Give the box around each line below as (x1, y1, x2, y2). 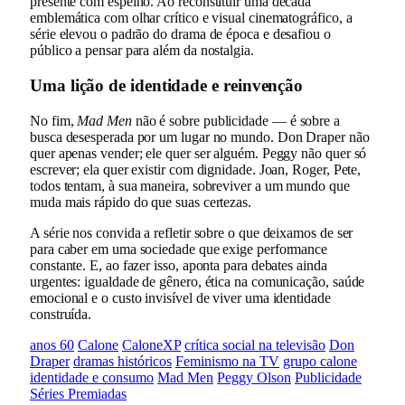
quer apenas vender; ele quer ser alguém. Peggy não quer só (30, 145, 367, 161)
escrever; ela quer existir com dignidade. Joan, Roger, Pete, (30, 161, 362, 177)
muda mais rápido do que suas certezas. (30, 193, 251, 210)
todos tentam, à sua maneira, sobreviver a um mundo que (30, 177, 350, 193)
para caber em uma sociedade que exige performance (30, 240, 328, 257)
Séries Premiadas (30, 385, 127, 401)
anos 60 (30, 336, 74, 353)
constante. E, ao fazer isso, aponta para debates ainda (30, 257, 327, 273)
